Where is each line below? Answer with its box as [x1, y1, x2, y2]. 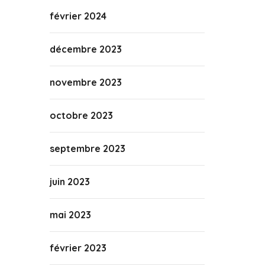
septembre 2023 [49, 143, 125, 154]
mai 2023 [49, 209, 91, 221]
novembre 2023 [49, 76, 122, 88]
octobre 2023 [49, 109, 113, 121]
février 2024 [49, 10, 106, 22]
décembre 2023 [49, 43, 122, 55]
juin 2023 [49, 176, 90, 188]
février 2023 [49, 242, 106, 254]
